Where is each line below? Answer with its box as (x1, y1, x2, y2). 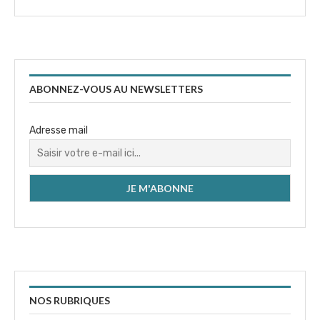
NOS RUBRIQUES (29, 294, 110, 307)
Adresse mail (29, 124, 88, 137)
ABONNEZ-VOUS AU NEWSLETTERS (29, 83, 203, 96)
